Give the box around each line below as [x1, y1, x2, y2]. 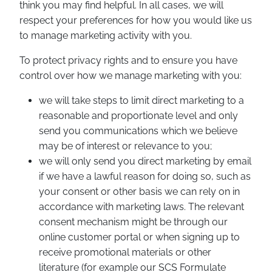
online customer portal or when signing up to [39, 231, 240, 243]
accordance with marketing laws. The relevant [39, 201, 244, 212]
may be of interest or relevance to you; [39, 140, 212, 152]
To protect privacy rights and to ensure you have [19, 55, 237, 66]
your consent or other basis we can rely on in [39, 186, 240, 197]
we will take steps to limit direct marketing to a [39, 95, 244, 106]
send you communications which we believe [39, 125, 237, 137]
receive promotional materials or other [39, 246, 211, 258]
